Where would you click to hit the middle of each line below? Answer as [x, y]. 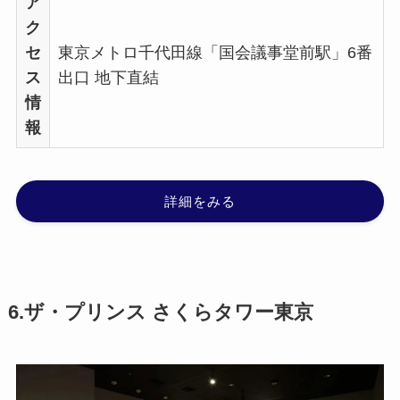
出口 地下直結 [108, 78]
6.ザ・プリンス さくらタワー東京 [160, 312]
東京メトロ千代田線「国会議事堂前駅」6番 [215, 53]
